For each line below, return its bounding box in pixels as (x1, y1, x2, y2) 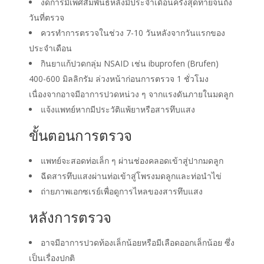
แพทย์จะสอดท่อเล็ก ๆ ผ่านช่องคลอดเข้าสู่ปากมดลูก (41, 155, 223, 167)
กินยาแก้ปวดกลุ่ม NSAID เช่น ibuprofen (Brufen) (41, 58, 219, 70)
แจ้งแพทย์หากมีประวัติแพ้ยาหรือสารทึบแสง (41, 104, 195, 115)
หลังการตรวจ (29, 207, 111, 227)
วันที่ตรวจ (29, 12, 64, 24)
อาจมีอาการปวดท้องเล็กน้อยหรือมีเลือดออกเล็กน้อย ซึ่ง (41, 237, 235, 249)
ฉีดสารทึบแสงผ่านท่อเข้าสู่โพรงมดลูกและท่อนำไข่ (41, 170, 222, 182)
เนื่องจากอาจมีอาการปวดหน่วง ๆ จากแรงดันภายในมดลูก (29, 88, 233, 100)
